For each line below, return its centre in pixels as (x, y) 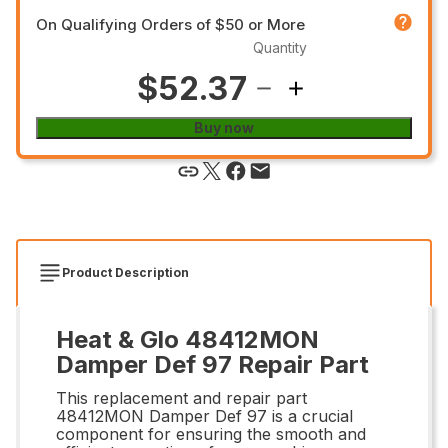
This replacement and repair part (181, 397)
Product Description (125, 272)
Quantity (279, 47)
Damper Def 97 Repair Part (212, 364)
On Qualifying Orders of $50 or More (170, 24)
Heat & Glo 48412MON (187, 339)
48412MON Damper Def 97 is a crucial (204, 415)
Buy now (224, 127)
